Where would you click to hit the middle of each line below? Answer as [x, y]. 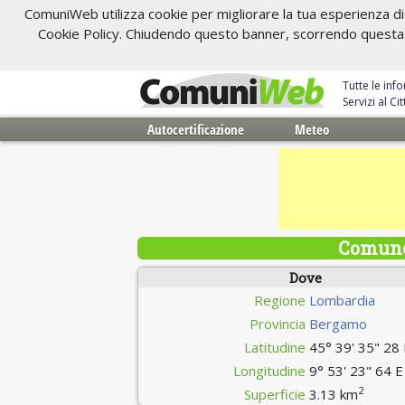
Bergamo [339, 324]
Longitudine [270, 371]
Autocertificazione [195, 129]
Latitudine [275, 347]
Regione [280, 300]
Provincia [278, 324]
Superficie [275, 394]
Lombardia [343, 300]
